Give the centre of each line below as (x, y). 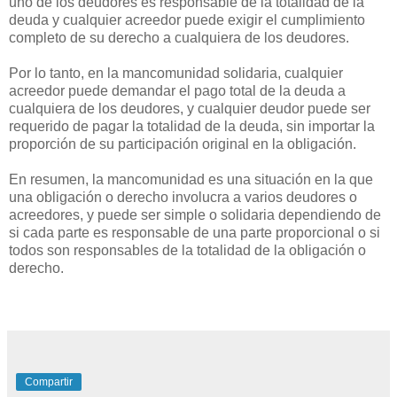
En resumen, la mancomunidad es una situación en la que (191, 180)
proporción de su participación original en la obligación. (183, 144)
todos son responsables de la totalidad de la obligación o (187, 251)
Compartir (49, 382)
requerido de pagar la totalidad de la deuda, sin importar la (192, 127)
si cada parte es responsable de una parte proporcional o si (195, 233)
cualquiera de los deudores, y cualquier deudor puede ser (190, 109)
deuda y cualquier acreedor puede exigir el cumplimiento (187, 20)
